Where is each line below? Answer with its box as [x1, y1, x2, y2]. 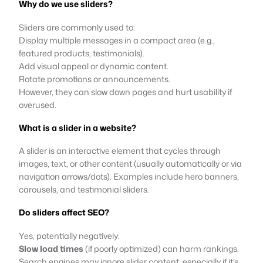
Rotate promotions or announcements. [19, 72, 170, 85]
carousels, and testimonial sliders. [19, 183, 149, 196]
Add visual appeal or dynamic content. [19, 59, 168, 72]
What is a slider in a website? [19, 122, 136, 134]
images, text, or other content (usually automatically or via [19, 157, 242, 170]
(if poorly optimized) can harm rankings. [83, 242, 239, 255]
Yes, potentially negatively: [19, 229, 120, 242]
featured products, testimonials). [19, 46, 144, 59]
